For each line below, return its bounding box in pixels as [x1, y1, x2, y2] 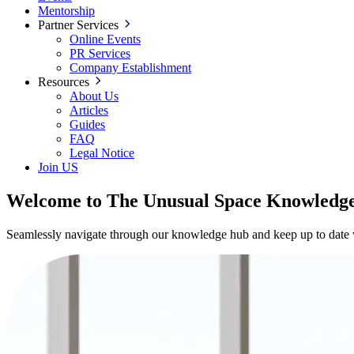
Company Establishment [70, 61, 191, 74]
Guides [70, 118, 105, 131]
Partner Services [38, 18, 122, 32]
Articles [70, 104, 108, 117]
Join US [38, 160, 78, 174]
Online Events [70, 32, 141, 46]
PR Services [70, 47, 130, 60]
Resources [38, 75, 92, 88]
